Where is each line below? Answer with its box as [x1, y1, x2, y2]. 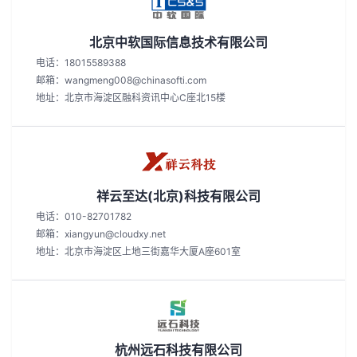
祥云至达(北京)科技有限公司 [96, 188, 261, 204]
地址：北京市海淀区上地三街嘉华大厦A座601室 [36, 245, 241, 257]
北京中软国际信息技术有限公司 [89, 34, 268, 50]
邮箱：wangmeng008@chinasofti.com [36, 74, 206, 86]
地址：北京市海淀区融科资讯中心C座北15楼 [36, 92, 226, 104]
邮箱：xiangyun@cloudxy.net [36, 228, 166, 240]
